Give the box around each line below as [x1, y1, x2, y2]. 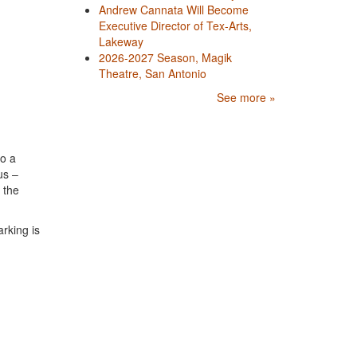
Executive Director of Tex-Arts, [98, 18, 252, 34]
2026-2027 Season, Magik [98, 49, 232, 66]
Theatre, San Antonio [98, 65, 206, 82]
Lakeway [98, 33, 143, 50]
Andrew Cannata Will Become [98, 2, 249, 18]
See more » [217, 89, 276, 106]
